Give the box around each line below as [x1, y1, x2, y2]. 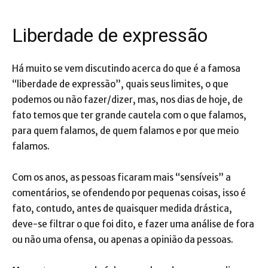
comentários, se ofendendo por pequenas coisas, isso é [12, 187, 246, 199]
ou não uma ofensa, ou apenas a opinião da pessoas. [12, 233, 233, 245]
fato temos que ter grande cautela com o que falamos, [12, 109, 246, 121]
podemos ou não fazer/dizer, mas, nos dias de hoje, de [12, 93, 243, 105]
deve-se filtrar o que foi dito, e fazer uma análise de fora [12, 218, 254, 230]
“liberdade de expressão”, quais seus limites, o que [12, 78, 229, 90]
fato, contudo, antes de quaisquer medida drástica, [12, 202, 232, 214]
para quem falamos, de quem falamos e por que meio [12, 124, 239, 136]
